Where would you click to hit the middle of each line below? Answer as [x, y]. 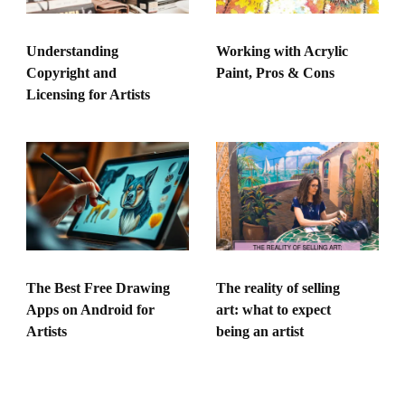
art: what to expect [273, 309]
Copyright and [71, 72]
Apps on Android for [90, 309]
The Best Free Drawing [98, 287]
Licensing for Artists [88, 94]
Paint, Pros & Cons [275, 72]
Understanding [72, 51]
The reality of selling [278, 287]
